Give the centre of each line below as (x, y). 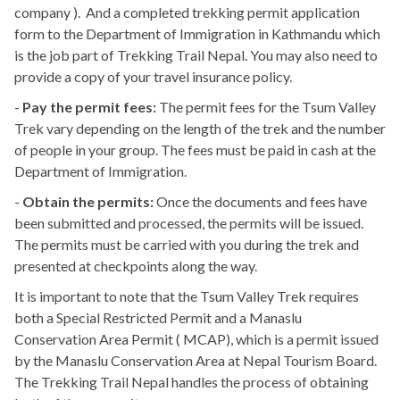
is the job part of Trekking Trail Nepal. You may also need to (196, 55)
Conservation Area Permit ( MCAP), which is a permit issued (196, 339)
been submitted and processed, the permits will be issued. (189, 223)
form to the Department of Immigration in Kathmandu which (197, 34)
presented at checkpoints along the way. (136, 266)
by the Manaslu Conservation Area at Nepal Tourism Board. (196, 361)
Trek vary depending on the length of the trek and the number (200, 129)
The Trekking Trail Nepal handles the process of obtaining (192, 382)
